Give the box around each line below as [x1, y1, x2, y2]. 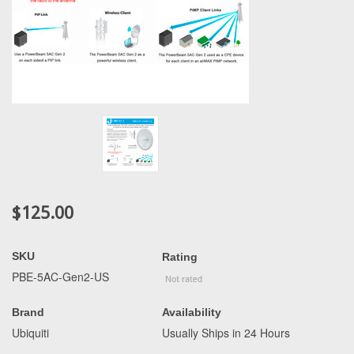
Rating [162, 250, 198, 263]
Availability [162, 306, 221, 318]
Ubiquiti [12, 325, 49, 341]
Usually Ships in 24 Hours [162, 325, 290, 341]
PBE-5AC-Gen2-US [12, 269, 109, 284]
